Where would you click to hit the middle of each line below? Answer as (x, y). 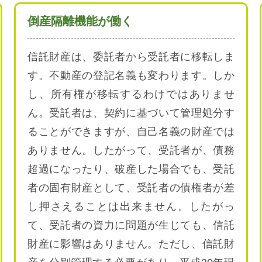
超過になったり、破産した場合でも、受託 (131, 169)
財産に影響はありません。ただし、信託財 (131, 244)
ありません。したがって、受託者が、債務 (131, 150)
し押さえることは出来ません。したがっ (131, 206)
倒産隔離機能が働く (80, 21)
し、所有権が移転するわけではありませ (131, 94)
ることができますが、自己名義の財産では (131, 131)
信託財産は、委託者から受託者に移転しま (131, 56)
